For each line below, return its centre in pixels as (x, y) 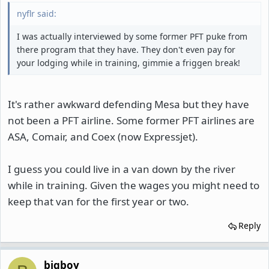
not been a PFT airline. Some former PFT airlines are (131, 120)
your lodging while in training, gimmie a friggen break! (128, 62)
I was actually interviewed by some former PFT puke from (132, 36)
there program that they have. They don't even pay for (126, 49)
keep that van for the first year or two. (98, 201)
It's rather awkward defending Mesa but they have (128, 104)
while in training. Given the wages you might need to (134, 185)
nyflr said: (37, 13)
